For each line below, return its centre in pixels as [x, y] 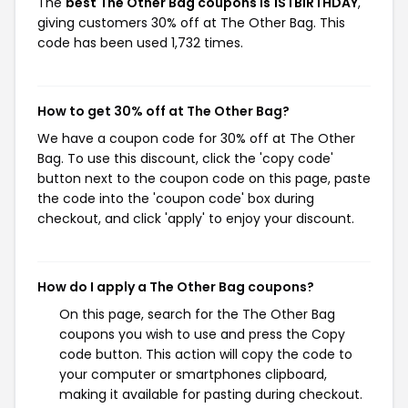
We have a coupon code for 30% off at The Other [196, 138]
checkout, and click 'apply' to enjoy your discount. [196, 219]
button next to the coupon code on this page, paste [204, 178]
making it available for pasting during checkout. [211, 394]
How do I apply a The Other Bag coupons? [176, 287]
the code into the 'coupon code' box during [176, 199]
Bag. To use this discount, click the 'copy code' [185, 158]
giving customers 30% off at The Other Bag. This [191, 23]
